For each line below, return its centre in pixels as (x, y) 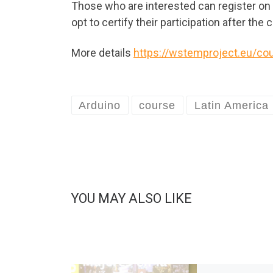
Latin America (231, 105)
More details (102, 52)
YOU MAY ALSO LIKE (132, 198)
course (158, 105)
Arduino (100, 105)
